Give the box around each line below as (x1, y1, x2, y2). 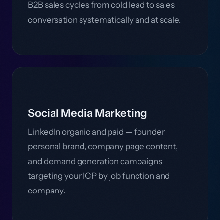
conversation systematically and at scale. (28, 15, 181, 25)
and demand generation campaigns (28, 156, 162, 166)
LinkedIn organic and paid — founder (28, 127, 165, 137)
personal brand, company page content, (28, 141, 178, 151)
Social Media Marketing (28, 107, 147, 120)
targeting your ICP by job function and (28, 171, 170, 181)
